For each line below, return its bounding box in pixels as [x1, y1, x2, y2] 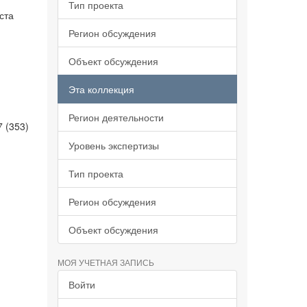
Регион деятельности [68, 110, 164, 124]
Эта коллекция [68, 82, 134, 96]
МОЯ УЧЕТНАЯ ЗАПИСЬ [57, 256, 154, 268]
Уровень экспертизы [68, 138, 159, 152]
